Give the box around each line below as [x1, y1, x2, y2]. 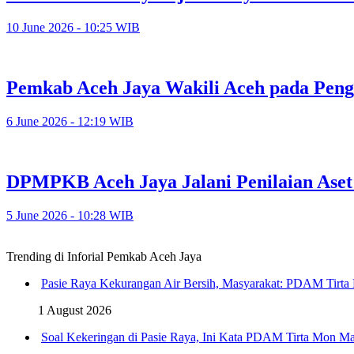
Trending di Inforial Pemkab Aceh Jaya [6, 249, 201, 263]
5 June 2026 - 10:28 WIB [6, 208, 134, 222]
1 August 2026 [38, 303, 111, 317]
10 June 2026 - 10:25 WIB [6, 21, 140, 35]
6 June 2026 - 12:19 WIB [6, 114, 134, 128]
